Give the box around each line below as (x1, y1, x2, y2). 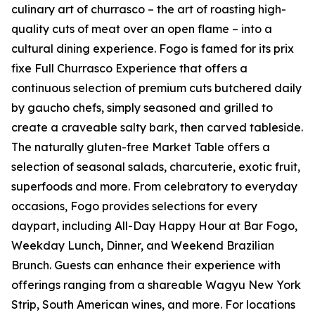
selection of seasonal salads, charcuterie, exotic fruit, (11, 160, 300, 174)
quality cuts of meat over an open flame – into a (11, 22, 272, 36)
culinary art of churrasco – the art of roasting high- (11, 2, 286, 16)
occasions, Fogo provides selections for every (11, 199, 257, 213)
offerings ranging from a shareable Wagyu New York (11, 278, 301, 292)
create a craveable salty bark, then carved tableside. (11, 120, 303, 134)
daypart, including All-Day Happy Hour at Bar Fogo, (11, 219, 297, 233)
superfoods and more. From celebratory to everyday (11, 179, 297, 193)
